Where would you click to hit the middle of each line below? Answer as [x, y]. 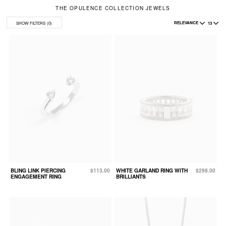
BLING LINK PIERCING [38, 170]
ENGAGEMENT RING [36, 176]
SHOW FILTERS [31, 23]
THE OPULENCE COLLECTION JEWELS [113, 8]
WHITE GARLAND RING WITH [152, 170]
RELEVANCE [186, 22]
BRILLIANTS [131, 176]
